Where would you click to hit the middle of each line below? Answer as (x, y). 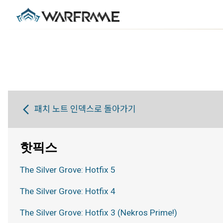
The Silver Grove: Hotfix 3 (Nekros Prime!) (100, 213)
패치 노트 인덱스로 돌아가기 (85, 109)
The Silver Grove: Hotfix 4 (68, 191)
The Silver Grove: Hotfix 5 (68, 170)
